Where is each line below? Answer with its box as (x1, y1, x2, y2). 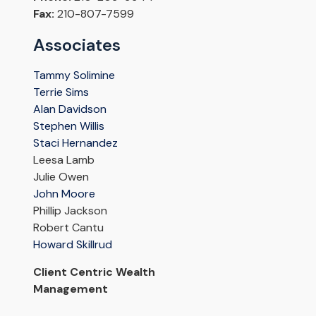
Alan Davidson (32, 102, 107, 117)
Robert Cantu (32, 220, 104, 236)
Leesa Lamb (32, 152, 95, 168)
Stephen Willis (32, 119, 104, 134)
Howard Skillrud (32, 237, 112, 253)
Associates (32, 34, 121, 56)
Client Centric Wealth (32, 265, 155, 280)
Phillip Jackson (32, 203, 107, 219)
